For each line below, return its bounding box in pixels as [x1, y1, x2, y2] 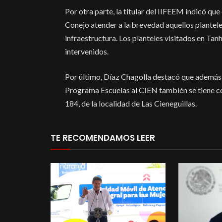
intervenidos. [65, 46, 109, 56]
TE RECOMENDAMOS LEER [51, 132, 155, 144]
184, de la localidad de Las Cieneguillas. [65, 99, 197, 109]
